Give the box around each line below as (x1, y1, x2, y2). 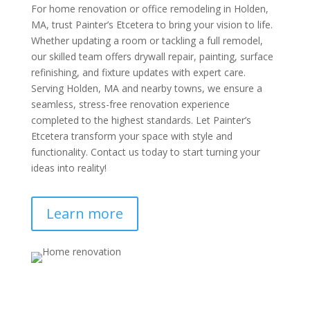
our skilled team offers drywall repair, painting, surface (30, 50, 273, 64)
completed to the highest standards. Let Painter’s (30, 113, 251, 127)
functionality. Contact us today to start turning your (30, 145, 260, 159)
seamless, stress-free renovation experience (30, 98, 230, 111)
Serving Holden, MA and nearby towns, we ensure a (30, 82, 262, 95)
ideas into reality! (30, 161, 107, 175)
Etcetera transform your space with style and (30, 129, 232, 143)
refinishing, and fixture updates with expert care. (30, 66, 246, 80)
